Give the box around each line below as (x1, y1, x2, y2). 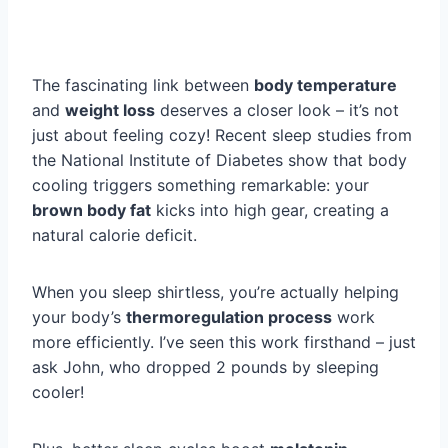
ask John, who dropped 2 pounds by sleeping (32, 357, 379, 378)
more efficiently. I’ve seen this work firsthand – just (32, 332, 416, 353)
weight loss (65, 100, 155, 121)
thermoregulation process (126, 307, 332, 328)
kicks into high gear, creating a (151, 200, 389, 221)
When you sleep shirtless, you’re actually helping (32, 282, 399, 303)
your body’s (32, 307, 126, 328)
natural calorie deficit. (32, 225, 197, 246)
